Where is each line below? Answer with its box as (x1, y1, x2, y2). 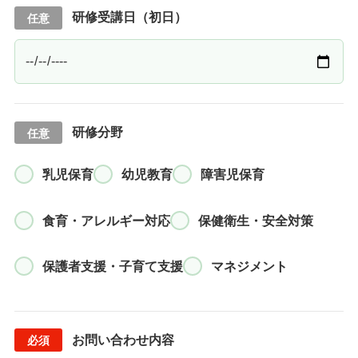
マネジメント (210, 260, 288, 274)
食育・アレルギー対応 (42, 213, 170, 228)
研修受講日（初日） (71, 10, 187, 25)
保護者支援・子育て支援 (42, 260, 183, 274)
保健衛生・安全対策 (197, 213, 313, 228)
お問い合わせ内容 (71, 332, 174, 347)
